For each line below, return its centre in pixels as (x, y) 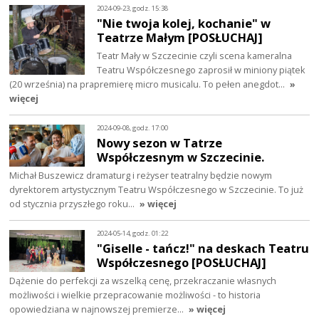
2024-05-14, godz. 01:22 (133, 233)
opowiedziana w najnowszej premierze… (98, 309)
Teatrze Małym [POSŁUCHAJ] (180, 38)
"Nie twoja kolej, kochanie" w (184, 23)
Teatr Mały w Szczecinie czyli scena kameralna (195, 56)
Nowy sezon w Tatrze (160, 143)
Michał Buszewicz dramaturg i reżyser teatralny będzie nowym (141, 176)
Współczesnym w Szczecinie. (181, 157)
